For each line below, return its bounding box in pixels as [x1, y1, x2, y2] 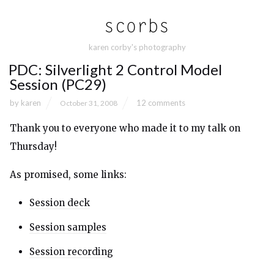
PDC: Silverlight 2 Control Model [9, 61, 222, 78]
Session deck [29, 197, 90, 209]
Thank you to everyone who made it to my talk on [10, 122, 240, 134]
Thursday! [10, 141, 57, 152]
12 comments [136, 98, 185, 108]
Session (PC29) [10, 75, 106, 93]
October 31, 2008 [60, 98, 117, 108]
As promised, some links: [10, 169, 127, 180]
